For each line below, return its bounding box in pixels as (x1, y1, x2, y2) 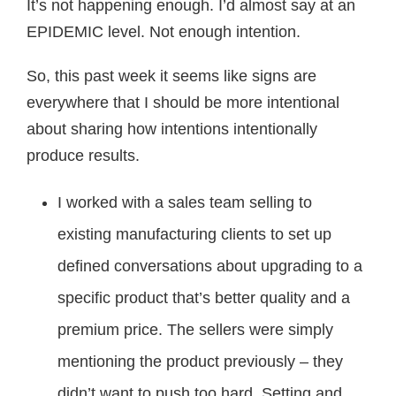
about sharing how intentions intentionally (27, 120, 317, 138)
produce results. (27, 147, 140, 164)
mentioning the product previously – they (57, 353, 343, 370)
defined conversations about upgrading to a (57, 257, 362, 275)
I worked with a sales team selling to (57, 194, 312, 211)
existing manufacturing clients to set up (57, 225, 331, 243)
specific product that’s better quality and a (57, 289, 350, 307)
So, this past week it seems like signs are (27, 67, 316, 85)
